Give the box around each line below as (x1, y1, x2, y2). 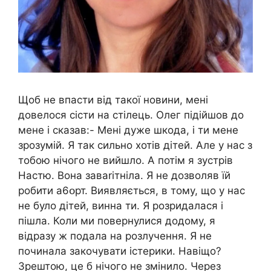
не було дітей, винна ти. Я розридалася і (18, 199, 223, 212)
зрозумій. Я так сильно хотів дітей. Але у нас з (18, 139, 252, 151)
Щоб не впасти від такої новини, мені (18, 93, 208, 106)
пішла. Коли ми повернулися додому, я (18, 214, 215, 227)
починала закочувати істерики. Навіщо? (18, 244, 221, 257)
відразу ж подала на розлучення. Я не (18, 229, 212, 242)
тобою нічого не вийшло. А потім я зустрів (18, 154, 233, 166)
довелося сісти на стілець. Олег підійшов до (18, 108, 244, 121)
